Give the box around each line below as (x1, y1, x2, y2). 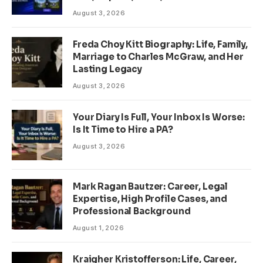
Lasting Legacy (73, 63, 142, 75)
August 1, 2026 (73, 223, 124, 232)
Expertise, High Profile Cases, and (73, 193, 227, 204)
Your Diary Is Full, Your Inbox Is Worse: (73, 111, 245, 123)
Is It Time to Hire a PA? (73, 123, 173, 135)
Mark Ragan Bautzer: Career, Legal (73, 180, 228, 192)
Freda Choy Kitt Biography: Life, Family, (73, 38, 248, 50)
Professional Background (73, 205, 191, 217)
